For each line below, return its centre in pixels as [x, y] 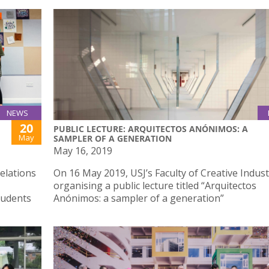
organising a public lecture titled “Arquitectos [155, 186]
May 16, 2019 [83, 151]
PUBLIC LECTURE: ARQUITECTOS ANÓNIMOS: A [151, 129]
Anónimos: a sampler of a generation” [139, 198]
